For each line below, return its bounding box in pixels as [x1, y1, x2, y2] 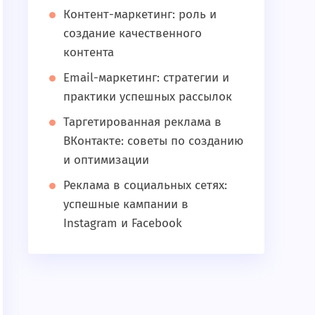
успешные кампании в [63, 197, 188, 212]
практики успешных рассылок [63, 89, 232, 104]
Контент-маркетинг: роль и [63, 7, 217, 22]
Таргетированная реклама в [63, 115, 221, 129]
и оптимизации [63, 153, 149, 167]
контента [63, 45, 114, 60]
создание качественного [63, 26, 202, 41]
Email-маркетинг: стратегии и [63, 70, 229, 85]
